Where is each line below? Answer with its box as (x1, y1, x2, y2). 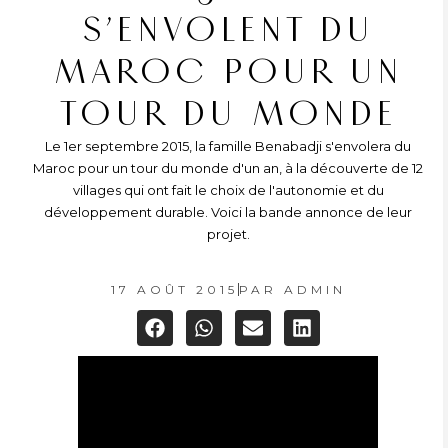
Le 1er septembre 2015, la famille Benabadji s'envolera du (45, 138, 411, 154)
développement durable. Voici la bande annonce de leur (44, 204, 412, 220)
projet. (206, 226, 250, 242)
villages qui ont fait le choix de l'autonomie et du (72, 182, 384, 198)
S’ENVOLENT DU (82, 9, 374, 51)
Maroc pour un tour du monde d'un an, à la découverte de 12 (33, 160, 423, 176)
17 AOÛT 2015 (110, 282, 238, 297)
